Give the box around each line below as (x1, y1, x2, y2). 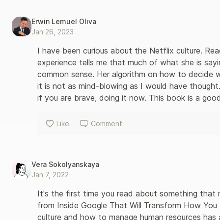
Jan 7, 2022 (31, 170, 69, 179)
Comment (91, 119, 122, 128)
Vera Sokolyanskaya (31, 160, 99, 168)
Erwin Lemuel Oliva (31, 17, 96, 26)
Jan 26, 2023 (31, 27, 74, 36)
